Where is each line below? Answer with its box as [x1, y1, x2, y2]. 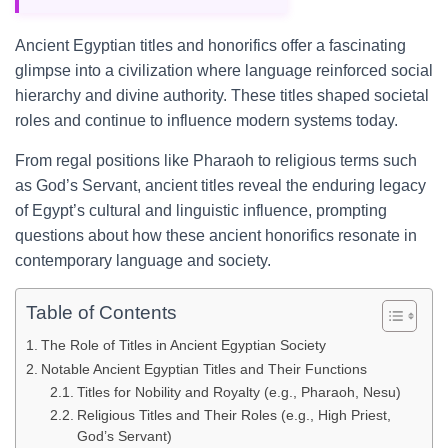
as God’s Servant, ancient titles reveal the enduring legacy [15, 177, 426, 194]
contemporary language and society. [15, 252, 271, 269]
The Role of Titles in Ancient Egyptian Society [40, 337, 326, 353]
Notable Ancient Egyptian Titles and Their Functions [40, 361, 367, 377]
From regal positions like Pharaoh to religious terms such [15, 152, 417, 169]
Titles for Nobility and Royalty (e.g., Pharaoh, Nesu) [76, 385, 401, 400]
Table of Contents [26, 302, 177, 324]
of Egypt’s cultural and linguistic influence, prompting [15, 202, 387, 219]
